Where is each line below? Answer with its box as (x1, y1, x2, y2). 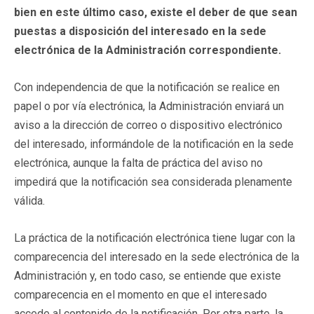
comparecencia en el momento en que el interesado (14, 287, 267, 301)
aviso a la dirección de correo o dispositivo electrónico (14, 118, 282, 132)
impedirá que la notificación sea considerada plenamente (14, 175, 292, 189)
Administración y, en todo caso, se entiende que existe (14, 268, 281, 282)
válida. (14, 193, 45, 207)
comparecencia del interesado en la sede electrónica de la (14, 250, 299, 264)
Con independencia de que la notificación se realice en (14, 80, 280, 94)
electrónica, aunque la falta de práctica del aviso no (14, 156, 263, 170)
